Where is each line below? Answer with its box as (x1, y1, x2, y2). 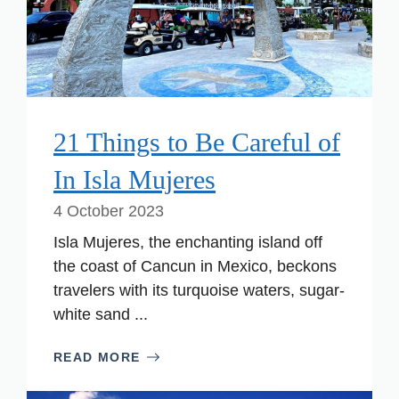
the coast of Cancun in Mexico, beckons (53, 256, 337, 275)
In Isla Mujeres (53, 164, 216, 194)
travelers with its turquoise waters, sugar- (53, 281, 345, 299)
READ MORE (53, 349, 141, 364)
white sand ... (53, 305, 148, 323)
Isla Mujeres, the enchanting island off (53, 232, 322, 251)
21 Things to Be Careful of (53, 126, 340, 157)
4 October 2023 (53, 201, 164, 220)
